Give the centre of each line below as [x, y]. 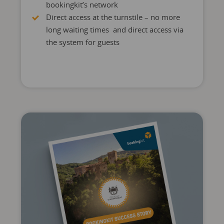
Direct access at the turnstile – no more [113, 17]
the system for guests [82, 42]
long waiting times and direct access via [114, 29]
